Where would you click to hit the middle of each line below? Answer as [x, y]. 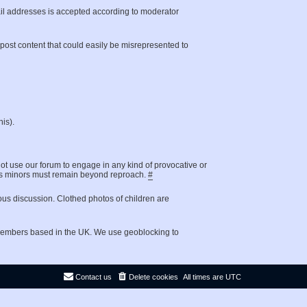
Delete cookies [153, 277]
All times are [204, 277]
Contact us [94, 277]
